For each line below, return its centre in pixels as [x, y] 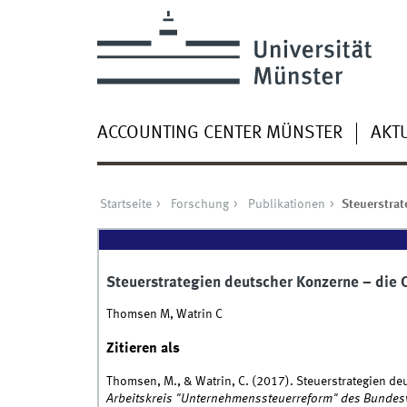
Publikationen [286, 205]
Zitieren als [143, 349]
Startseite [125, 205]
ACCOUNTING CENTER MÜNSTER [219, 133]
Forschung [199, 205]
